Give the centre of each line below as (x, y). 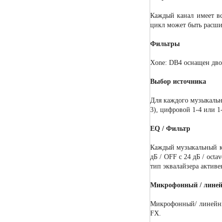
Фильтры (165, 44)
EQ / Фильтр (170, 129)
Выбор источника (178, 82)
